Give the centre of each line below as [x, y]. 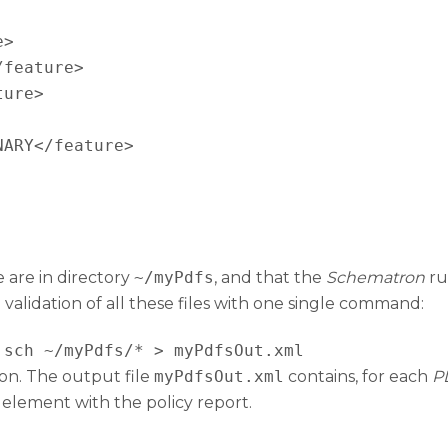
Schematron [375, 278]
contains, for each [358, 377]
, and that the [270, 278]
